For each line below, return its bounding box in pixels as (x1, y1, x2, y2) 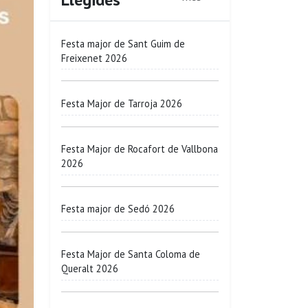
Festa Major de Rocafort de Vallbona (61, 142, 218, 156)
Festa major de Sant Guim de (61, 36, 185, 50)
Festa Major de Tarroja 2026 (61, 96, 182, 110)
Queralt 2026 (61, 262, 118, 276)
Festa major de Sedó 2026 (61, 202, 175, 216)
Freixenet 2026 (61, 51, 127, 65)
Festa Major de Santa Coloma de (61, 247, 200, 261)
